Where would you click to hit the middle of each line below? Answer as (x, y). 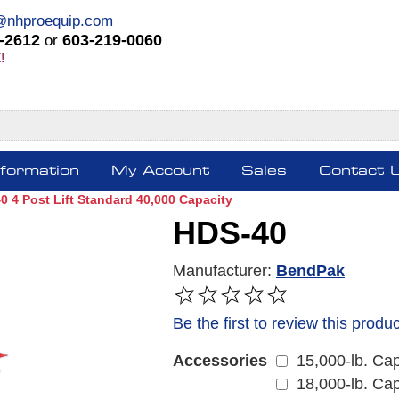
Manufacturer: (222, 270)
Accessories (220, 360)
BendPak (310, 270)
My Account (160, 171)
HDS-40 (230, 232)
